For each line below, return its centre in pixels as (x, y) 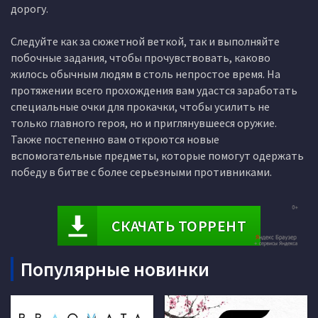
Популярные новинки (115, 269)
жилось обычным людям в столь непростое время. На (146, 74)
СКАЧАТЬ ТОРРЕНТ (179, 226)
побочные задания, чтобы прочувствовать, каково (141, 57)
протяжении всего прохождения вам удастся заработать (154, 90)
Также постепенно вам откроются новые (115, 139)
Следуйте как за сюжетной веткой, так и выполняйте (145, 41)
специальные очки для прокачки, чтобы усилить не (140, 106)
